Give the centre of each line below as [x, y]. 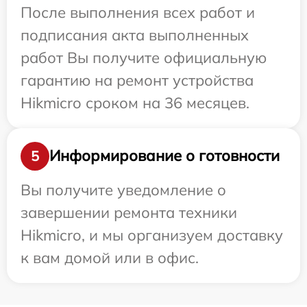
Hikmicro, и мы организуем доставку [152, 235]
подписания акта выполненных [135, 35]
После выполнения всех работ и [138, 12]
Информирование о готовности [164, 156]
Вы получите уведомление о [123, 189]
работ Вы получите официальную [144, 57]
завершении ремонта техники [129, 212]
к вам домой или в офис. [110, 257]
